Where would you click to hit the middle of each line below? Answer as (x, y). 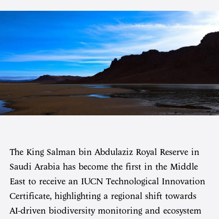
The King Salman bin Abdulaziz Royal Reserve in (105, 152)
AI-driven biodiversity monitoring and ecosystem (106, 211)
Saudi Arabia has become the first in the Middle (104, 167)
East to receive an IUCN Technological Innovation (108, 181)
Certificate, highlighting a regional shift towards (103, 196)
